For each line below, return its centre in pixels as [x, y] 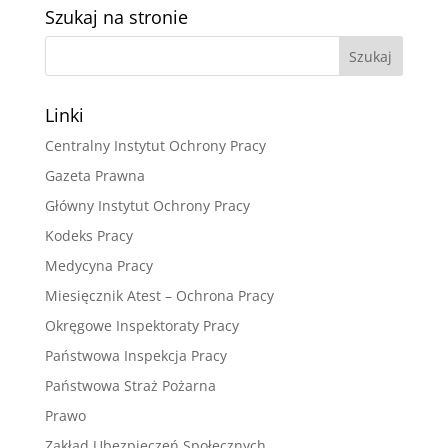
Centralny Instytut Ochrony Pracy [155, 146]
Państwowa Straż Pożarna [130, 386]
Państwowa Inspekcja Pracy [135, 356]
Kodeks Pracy [88, 236]
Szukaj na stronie [116, 17]
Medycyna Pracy [98, 266]
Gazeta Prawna [94, 176]
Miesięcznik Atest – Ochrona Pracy [159, 296]
